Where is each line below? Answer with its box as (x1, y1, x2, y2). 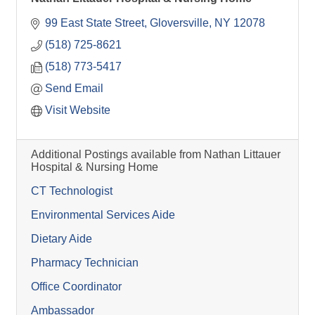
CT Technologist (31, 185, 112, 197)
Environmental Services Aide (31, 209, 175, 221)
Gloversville (150, 17, 209, 29)
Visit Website (45, 104, 110, 116)
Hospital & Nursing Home (31, 161, 158, 173)
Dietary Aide (31, 233, 92, 245)
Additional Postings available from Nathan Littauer (31, 148, 281, 160)
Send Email (45, 82, 103, 94)
